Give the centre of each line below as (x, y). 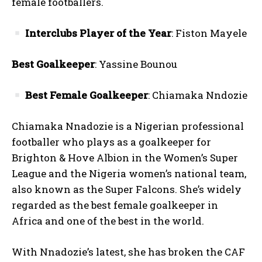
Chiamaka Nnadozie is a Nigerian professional (128, 126)
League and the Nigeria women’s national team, (129, 174)
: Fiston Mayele (209, 33)
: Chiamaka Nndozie (198, 95)
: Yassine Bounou (136, 64)
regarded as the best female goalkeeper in (115, 205)
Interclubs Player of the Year (99, 33)
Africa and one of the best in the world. (108, 221)
